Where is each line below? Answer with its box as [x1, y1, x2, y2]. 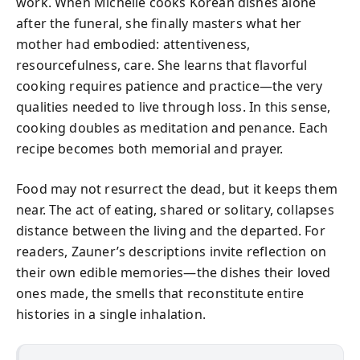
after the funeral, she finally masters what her [16, 14, 302, 32]
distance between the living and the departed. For [16, 221, 325, 239]
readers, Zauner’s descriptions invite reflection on [16, 242, 327, 260]
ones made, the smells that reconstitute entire [16, 284, 305, 302]
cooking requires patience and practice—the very [16, 76, 323, 95]
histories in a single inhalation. [16, 305, 206, 323]
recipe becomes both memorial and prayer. [16, 139, 284, 157]
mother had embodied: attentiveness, [16, 35, 251, 53]
